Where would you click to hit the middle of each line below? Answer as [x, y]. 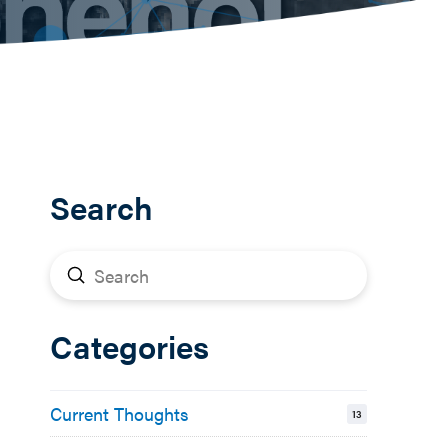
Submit [102, 274]
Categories [130, 345]
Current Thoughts [120, 414]
